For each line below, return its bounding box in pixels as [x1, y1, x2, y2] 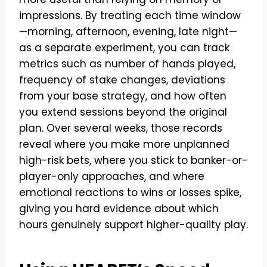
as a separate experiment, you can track [19, 40, 229, 55]
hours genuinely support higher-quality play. [19, 217, 248, 232]
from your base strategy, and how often [19, 88, 226, 103]
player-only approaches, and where [19, 169, 204, 184]
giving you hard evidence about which [19, 201, 219, 216]
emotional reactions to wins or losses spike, [19, 185, 241, 200]
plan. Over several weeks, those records [19, 120, 222, 135]
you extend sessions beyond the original [19, 104, 227, 119]
